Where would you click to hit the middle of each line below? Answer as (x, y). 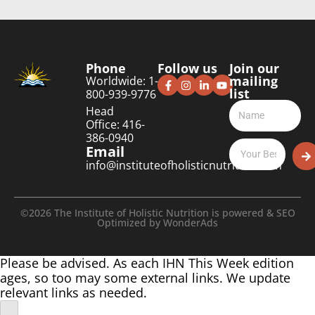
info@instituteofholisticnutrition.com (184, 165)
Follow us (187, 68)
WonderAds (191, 223)
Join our (254, 68)
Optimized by (130, 223)
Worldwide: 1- (122, 81)
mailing (253, 81)
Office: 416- (115, 124)
